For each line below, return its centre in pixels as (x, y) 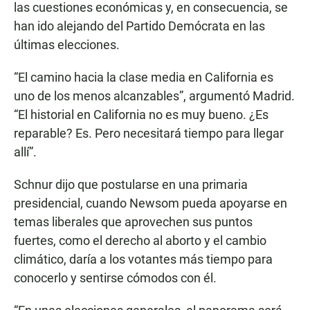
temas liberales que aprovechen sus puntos (133, 222)
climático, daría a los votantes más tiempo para (143, 259)
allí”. (25, 152)
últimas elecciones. (67, 45)
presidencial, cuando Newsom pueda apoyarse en (151, 203)
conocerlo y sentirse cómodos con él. (115, 278)
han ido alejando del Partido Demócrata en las (139, 26)
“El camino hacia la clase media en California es (144, 77)
